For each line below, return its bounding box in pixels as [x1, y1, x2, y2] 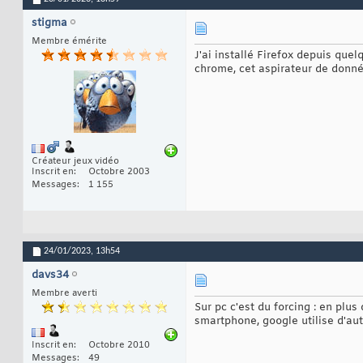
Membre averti [32, 288, 97, 300]
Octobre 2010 [88, 340, 150, 352]
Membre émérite [32, 35, 107, 47]
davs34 [32, 268, 69, 283]
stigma [32, 15, 67, 30]
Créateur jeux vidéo [32, 156, 119, 168]
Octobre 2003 [88, 166, 150, 178]
